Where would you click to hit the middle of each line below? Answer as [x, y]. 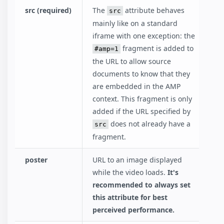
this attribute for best [130, 197]
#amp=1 [106, 48]
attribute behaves [154, 10]
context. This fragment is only [142, 98]
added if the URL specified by [141, 111]
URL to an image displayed [137, 159]
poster [36, 159]
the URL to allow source [132, 61]
